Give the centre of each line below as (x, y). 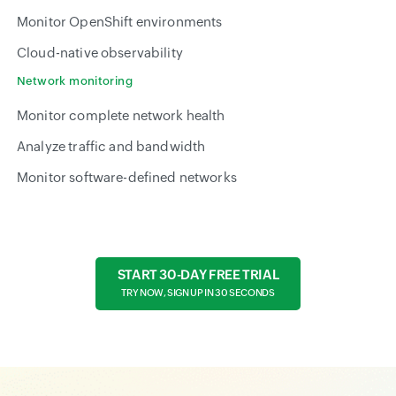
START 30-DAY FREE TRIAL (198, 275)
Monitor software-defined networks (127, 178)
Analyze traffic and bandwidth (111, 147)
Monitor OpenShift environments (120, 22)
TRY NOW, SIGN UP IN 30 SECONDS (198, 293)
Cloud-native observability (100, 53)
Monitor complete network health (121, 116)
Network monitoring (75, 81)
